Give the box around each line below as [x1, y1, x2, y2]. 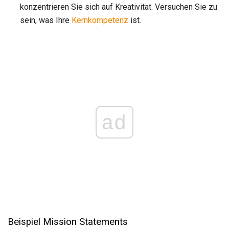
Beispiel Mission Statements [8, 216, 128, 227]
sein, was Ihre [20, 15, 72, 25]
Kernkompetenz [72, 15, 128, 25]
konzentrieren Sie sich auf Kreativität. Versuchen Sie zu [20, 2, 217, 12]
